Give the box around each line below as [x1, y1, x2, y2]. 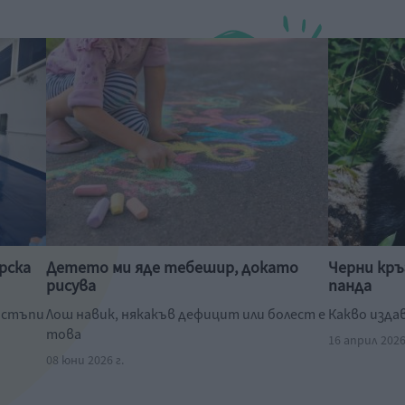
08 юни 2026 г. [46, 352, 125, 370]
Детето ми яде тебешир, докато [46, 257, 299, 279]
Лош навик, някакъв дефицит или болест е [46, 305, 326, 325]
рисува [46, 275, 97, 297]
